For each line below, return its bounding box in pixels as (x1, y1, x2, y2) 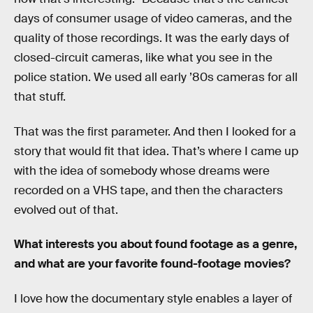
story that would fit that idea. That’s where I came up (14, 143, 298, 159)
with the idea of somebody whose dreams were (14, 163, 270, 178)
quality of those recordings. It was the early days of (14, 31, 289, 46)
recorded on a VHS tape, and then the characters (14, 182, 283, 198)
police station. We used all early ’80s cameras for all (14, 70, 298, 85)
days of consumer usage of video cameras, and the (14, 11, 292, 27)
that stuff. (14, 89, 66, 105)
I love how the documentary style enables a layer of (14, 291, 292, 307)
